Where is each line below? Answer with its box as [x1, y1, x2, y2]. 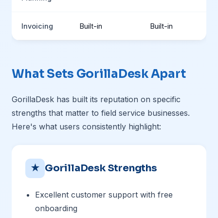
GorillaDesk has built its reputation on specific [12, 94, 181, 104]
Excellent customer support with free [35, 190, 173, 200]
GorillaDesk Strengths [45, 162, 157, 174]
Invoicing [21, 22, 53, 30]
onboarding [35, 203, 77, 213]
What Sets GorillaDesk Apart [12, 67, 186, 81]
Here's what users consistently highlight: [12, 122, 161, 131]
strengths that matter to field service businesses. [12, 108, 190, 118]
